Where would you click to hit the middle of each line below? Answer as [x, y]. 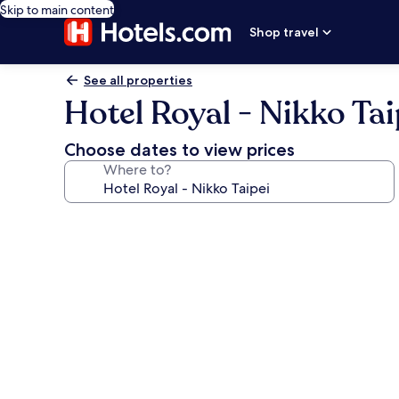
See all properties [138, 80]
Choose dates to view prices [179, 150]
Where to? [137, 170]
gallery [99, 248]
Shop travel [285, 32]
